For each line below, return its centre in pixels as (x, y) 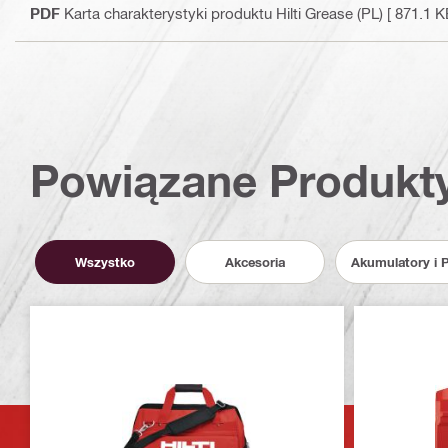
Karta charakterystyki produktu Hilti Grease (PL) (223, 13)
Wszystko (105, 261)
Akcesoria (255, 261)
